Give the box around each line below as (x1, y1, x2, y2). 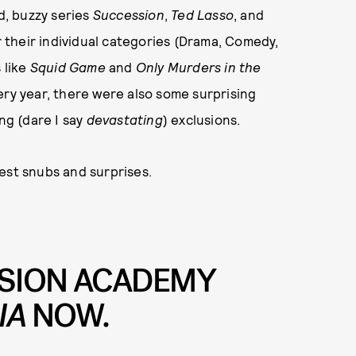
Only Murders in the (135, 59, 261, 75)
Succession (92, 6, 164, 22)
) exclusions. (162, 111, 241, 127)
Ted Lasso (171, 6, 234, 22)
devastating (86, 111, 163, 127)
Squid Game (29, 59, 106, 75)
